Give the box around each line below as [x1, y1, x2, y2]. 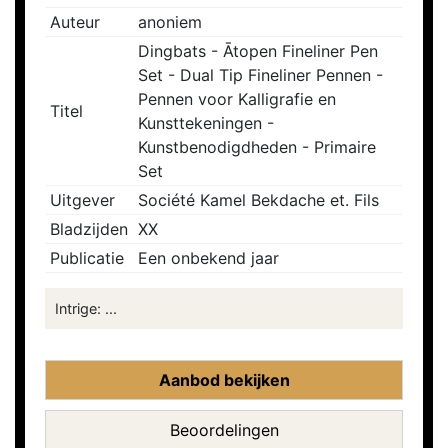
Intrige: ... [55, 300, 117, 318]
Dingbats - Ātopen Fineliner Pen [138, 41, 378, 62]
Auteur [50, 12, 100, 33]
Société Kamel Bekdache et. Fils [138, 190, 379, 211]
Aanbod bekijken [158, 370, 290, 391]
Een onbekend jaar [138, 248, 279, 269]
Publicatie [50, 248, 124, 269]
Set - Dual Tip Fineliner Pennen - [138, 65, 383, 86]
